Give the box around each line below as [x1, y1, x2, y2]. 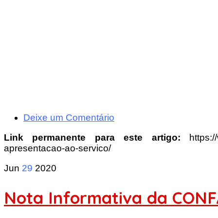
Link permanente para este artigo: [4, 132, 189, 143]
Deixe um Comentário [23, 112, 114, 123]
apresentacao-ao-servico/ [4, 143, 111, 153]
